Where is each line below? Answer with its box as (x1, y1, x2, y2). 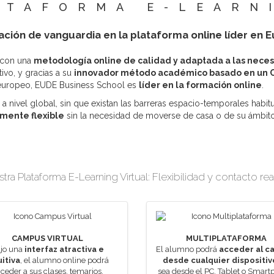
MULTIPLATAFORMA (186, 234, 267, 243)
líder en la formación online (139, 80, 262, 90)
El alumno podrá (156, 245, 220, 254)
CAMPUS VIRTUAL (12, 234, 84, 243)
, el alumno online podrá (20, 256, 109, 265)
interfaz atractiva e (24, 245, 105, 254)
